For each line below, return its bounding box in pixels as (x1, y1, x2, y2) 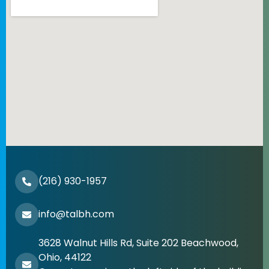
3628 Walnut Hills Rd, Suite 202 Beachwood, (38, 235, 238, 250)
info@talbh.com (38, 207, 114, 222)
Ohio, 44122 (38, 250, 91, 264)
